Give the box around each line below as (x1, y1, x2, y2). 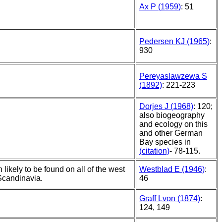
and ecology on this (139, 120, 208, 129)
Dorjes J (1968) (139, 102, 193, 111)
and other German (139, 129, 203, 138)
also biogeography (139, 111, 205, 120)
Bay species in (139, 138, 191, 147)
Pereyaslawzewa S (139, 72, 207, 81)
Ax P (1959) (139, 2, 181, 11)
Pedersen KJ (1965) (139, 37, 210, 46)
